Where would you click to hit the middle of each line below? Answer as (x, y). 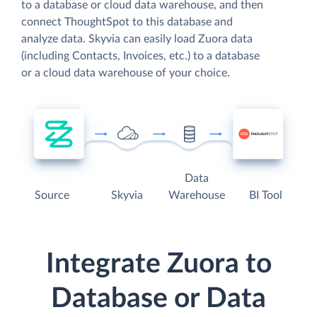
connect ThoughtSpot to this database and (127, 22)
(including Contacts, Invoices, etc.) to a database (140, 56)
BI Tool (265, 196)
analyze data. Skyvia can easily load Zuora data (137, 39)
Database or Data (158, 299)
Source (52, 196)
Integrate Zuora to (158, 265)
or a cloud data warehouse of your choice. (126, 73)
